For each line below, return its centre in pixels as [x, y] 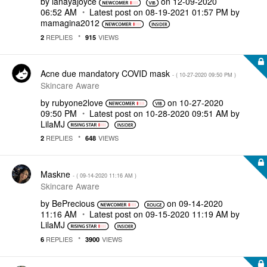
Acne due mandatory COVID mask [106, 73]
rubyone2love [77, 102]
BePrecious [73, 203]
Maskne [57, 174]
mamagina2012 [70, 23]
